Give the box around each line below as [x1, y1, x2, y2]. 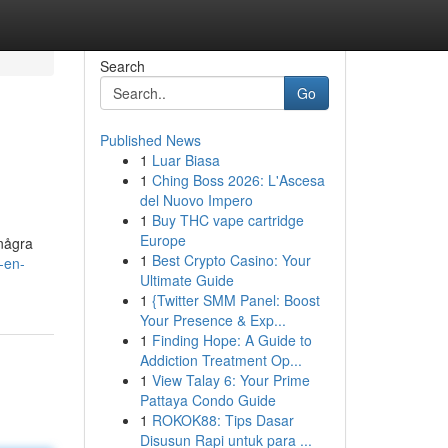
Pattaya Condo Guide [139, 390, 276, 410]
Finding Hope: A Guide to [151, 330, 312, 350]
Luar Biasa [151, 150, 220, 170]
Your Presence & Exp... [139, 310, 286, 330]
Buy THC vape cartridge [151, 210, 304, 230]
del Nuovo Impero [139, 190, 253, 210]
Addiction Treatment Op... [139, 350, 302, 370]
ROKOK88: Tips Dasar [151, 410, 294, 430]
